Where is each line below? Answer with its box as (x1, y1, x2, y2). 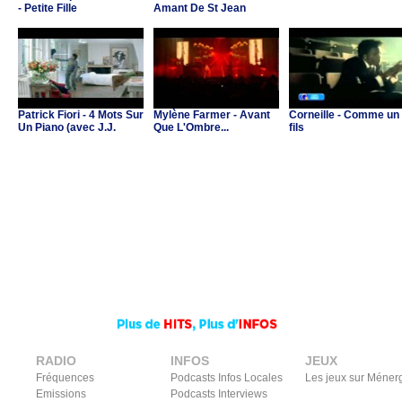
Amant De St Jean (153, 2, 246, 14)
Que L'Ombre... (153, 121, 229, 134)
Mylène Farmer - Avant (153, 109, 270, 121)
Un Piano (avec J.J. (18, 121, 116, 134)
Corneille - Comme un (289, 109, 399, 121)
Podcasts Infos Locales (170, 371, 283, 384)
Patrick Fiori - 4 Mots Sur (18, 109, 144, 121)
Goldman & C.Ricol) (18, 134, 118, 146)
